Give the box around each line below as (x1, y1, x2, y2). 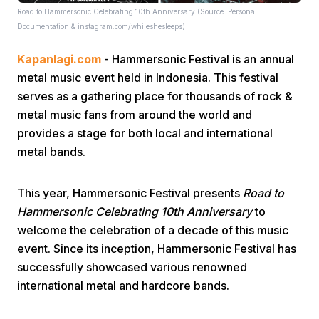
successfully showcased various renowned (17, 260, 247, 274)
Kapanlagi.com (17, 52, 101, 66)
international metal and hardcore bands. (17, 278, 229, 293)
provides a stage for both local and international (17, 126, 273, 140)
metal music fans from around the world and (17, 108, 252, 122)
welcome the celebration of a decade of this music (17, 223, 288, 237)
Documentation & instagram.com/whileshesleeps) (17, 22, 185, 31)
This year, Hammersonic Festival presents (17, 186, 243, 200)
